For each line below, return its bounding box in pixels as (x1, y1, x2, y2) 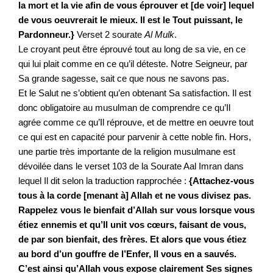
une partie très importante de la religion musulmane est (18, 146, 235, 157)
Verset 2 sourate (74, 29, 144, 40)
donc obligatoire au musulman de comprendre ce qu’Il (18, 102, 230, 113)
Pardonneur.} (18, 29, 74, 40)
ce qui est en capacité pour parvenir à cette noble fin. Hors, (18, 132, 251, 142)
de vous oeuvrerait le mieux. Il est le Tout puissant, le (18, 15, 243, 25)
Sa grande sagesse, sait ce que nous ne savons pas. (18, 73, 232, 83)
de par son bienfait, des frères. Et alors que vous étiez (18, 234, 247, 244)
